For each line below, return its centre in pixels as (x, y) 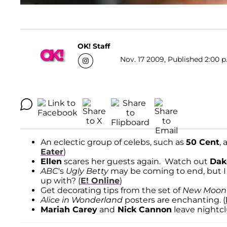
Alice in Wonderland (82, 200)
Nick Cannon (143, 210)
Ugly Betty (86, 171)
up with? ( (61, 181)
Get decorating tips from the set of (111, 191)
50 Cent (203, 142)
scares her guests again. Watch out (136, 162)
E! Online (100, 181)
